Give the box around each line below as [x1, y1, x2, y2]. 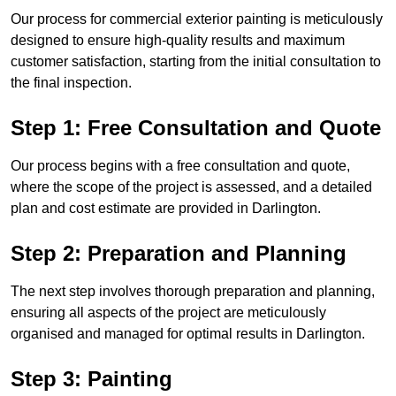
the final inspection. [11, 74, 132, 90]
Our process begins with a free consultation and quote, [11, 157, 350, 173]
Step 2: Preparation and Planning [11, 240, 346, 265]
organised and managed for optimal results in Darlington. [11, 325, 365, 341]
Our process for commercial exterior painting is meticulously [11, 11, 383, 27]
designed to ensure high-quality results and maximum [11, 32, 345, 48]
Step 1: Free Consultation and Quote [11, 115, 381, 140]
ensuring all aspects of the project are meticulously [11, 304, 326, 320]
